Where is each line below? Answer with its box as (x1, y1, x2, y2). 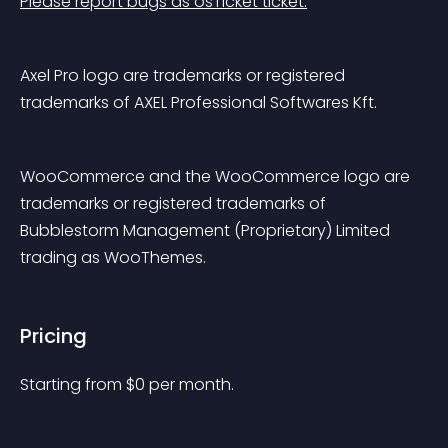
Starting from (20, 373, 126, 396)
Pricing (20, 322, 87, 350)
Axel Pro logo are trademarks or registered (20, 64, 349, 87)
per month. (149, 373, 234, 396)
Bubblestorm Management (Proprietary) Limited (20, 219, 394, 242)
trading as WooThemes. (20, 246, 206, 269)
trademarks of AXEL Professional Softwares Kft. (20, 91, 377, 114)
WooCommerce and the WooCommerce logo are (20, 165, 414, 188)
